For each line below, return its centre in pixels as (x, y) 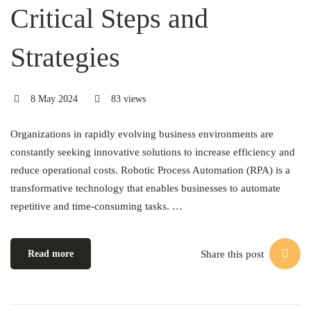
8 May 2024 (52, 99)
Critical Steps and (109, 18)
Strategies (65, 57)
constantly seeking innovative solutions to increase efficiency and (153, 152)
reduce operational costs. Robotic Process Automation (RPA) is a (150, 170)
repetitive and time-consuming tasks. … (96, 206)
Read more (51, 254)
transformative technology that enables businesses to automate (145, 188)
